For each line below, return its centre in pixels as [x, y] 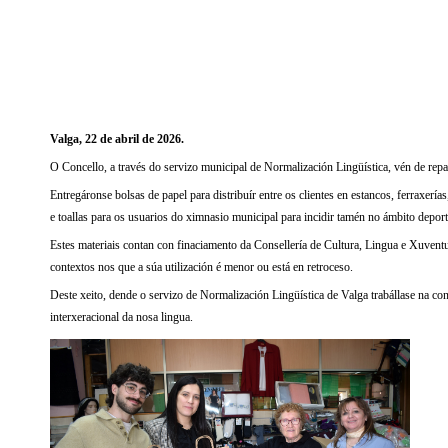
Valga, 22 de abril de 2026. [117, 138]
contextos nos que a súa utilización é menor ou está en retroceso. [201, 266]
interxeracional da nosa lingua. [121, 316]
